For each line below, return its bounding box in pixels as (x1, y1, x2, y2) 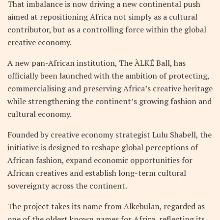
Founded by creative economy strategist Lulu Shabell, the (7, 129, 212, 140)
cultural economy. (7, 108, 72, 119)
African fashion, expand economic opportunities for (7, 154, 192, 165)
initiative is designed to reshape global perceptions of (7, 141, 198, 153)
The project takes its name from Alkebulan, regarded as (7, 200, 205, 212)
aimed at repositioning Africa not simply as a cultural (7, 11, 197, 22)
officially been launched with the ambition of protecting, (7, 70, 209, 81)
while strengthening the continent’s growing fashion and (7, 95, 212, 107)
